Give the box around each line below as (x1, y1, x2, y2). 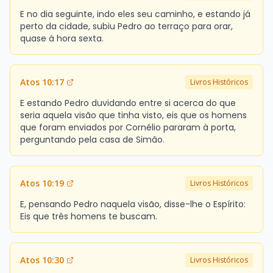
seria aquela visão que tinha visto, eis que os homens (20, 108, 247, 121)
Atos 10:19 (20, 177, 64, 189)
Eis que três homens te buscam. (20, 210, 157, 222)
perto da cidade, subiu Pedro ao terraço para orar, (20, 19, 233, 32)
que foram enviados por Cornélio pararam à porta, (20, 121, 236, 133)
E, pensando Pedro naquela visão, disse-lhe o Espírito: (20, 197, 246, 210)
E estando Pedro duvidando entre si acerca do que (20, 96, 236, 109)
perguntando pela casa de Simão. (20, 133, 165, 146)
